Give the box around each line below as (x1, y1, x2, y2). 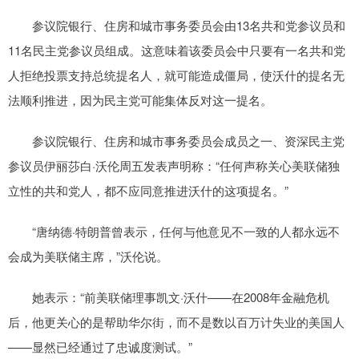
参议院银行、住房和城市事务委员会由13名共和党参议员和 (8, 17, 345, 34)
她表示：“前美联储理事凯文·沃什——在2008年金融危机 (8, 288, 329, 306)
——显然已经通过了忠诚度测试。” (8, 338, 192, 356)
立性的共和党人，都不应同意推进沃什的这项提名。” (8, 182, 288, 200)
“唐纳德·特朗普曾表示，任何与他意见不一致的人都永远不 (8, 223, 340, 240)
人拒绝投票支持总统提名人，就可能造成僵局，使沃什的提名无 (8, 67, 345, 84)
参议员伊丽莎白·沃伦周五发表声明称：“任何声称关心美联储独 (8, 157, 340, 175)
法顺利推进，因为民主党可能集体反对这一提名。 (8, 91, 272, 109)
